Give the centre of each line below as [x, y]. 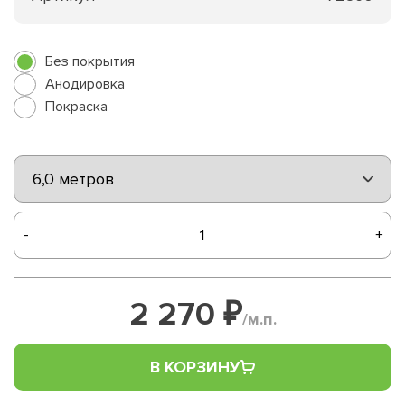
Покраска [76, 106]
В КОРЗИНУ [195, 367]
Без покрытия [90, 61]
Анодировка [85, 84]
